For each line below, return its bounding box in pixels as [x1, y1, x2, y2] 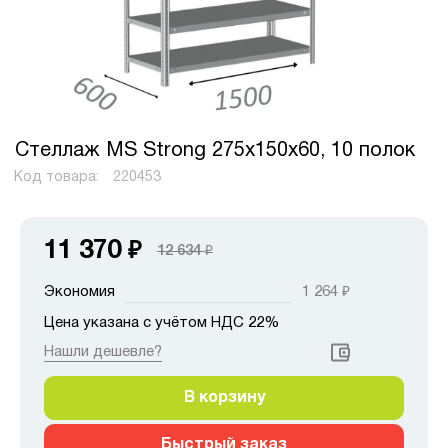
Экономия [44, 284, 115, 299]
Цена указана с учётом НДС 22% [44, 315, 279, 330]
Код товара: [13, 171, 103, 184]
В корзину [183, 390, 265, 405]
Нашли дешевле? [44, 344, 162, 359]
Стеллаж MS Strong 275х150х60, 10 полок [15, 142, 415, 160]
